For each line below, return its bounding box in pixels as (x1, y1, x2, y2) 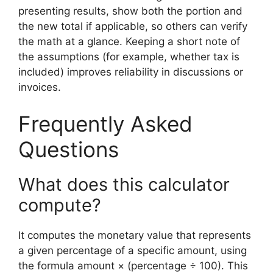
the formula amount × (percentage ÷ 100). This (18, 259, 248, 272)
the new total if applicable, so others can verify (18, 20, 247, 32)
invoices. (18, 81, 61, 93)
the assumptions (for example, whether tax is (18, 51, 239, 63)
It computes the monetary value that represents (18, 229, 251, 241)
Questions (18, 136, 119, 162)
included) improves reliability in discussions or (18, 66, 243, 78)
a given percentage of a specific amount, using (18, 244, 247, 257)
